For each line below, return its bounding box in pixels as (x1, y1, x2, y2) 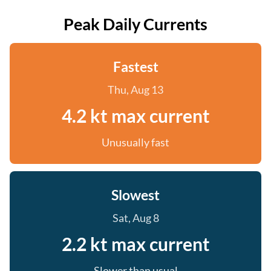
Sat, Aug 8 (112, 211, 159, 224)
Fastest (113, 58, 158, 75)
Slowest (111, 186, 160, 203)
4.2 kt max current (61, 105, 210, 126)
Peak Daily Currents (64, 14, 207, 34)
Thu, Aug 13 (108, 83, 163, 96)
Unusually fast (102, 135, 169, 149)
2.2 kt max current (61, 233, 210, 255)
